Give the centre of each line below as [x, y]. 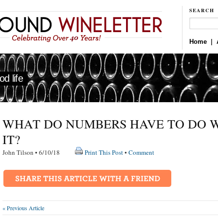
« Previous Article [23, 208]
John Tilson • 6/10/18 [39, 153]
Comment [141, 153]
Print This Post [104, 153]
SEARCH [202, 10]
